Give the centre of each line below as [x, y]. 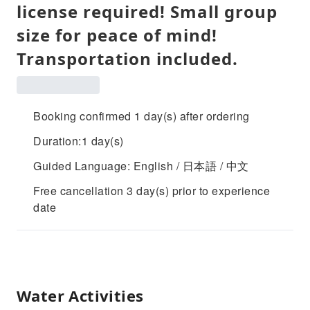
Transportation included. [127, 58]
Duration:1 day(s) [79, 141]
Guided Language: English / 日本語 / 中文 [141, 166]
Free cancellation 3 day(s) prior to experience [152, 191]
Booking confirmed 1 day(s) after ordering [142, 116]
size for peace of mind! [117, 35]
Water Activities [80, 295]
